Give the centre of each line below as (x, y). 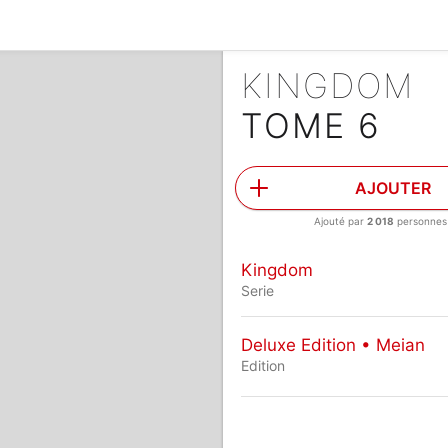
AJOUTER (393, 188)
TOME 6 (310, 125)
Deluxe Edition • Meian (332, 344)
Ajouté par (340, 221)
